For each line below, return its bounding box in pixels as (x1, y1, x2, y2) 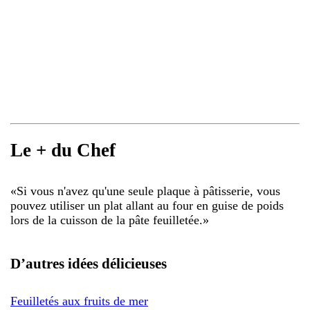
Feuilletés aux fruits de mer (10, 293, 148, 308)
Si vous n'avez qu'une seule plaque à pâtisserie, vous (17, 183, 280, 198)
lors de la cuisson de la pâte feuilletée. (10, 212, 203, 227)
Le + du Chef (10, 140, 116, 161)
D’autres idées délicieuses (10, 255, 167, 272)
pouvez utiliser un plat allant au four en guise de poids (10, 198, 284, 212)
